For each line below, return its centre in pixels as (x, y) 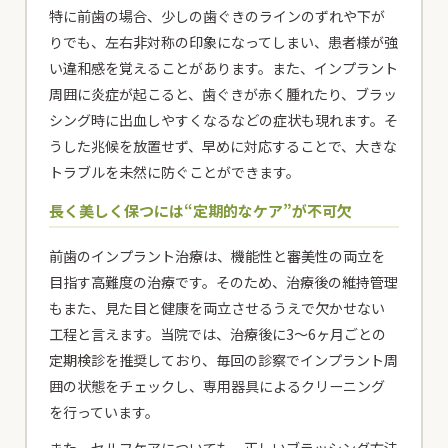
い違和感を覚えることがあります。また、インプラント (224, 67)
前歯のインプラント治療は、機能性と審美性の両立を (217, 255)
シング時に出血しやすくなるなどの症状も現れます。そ (224, 119)
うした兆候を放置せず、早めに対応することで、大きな (223, 145)
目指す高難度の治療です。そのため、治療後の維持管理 (224, 281)
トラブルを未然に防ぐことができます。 (175, 171)
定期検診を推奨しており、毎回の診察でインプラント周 (224, 359)
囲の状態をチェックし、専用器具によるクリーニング (217, 385)
